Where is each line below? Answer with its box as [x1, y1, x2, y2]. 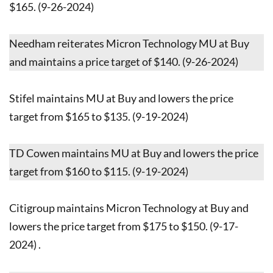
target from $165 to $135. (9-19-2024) [9, 109, 188, 123]
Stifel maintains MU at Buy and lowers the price [9, 91, 233, 105]
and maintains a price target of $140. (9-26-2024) [9, 54, 238, 68]
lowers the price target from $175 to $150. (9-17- [9, 219, 238, 233]
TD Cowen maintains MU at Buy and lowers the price [9, 146, 258, 160]
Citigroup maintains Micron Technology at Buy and [9, 200, 249, 214]
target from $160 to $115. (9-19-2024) [9, 164, 188, 178]
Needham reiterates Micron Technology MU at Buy [9, 36, 249, 50]
